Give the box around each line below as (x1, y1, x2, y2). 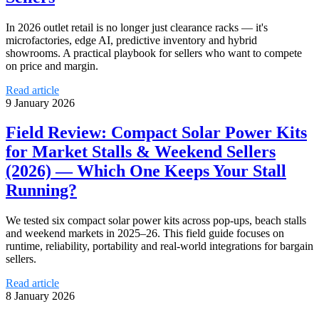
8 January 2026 (6, 290, 75, 303)
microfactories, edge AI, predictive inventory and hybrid (6, 33, 257, 46)
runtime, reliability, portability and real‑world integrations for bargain (6, 240, 313, 253)
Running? (6, 181, 77, 200)
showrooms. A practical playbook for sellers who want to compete (6, 46, 302, 59)
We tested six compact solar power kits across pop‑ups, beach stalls (6, 214, 306, 227)
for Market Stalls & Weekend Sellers (6, 142, 276, 162)
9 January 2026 (6, 96, 75, 109)
